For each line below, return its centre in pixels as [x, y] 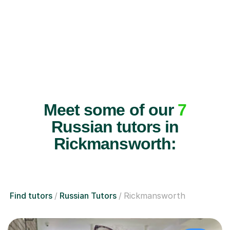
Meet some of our [111, 110]
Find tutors [31, 195]
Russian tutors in [115, 127]
